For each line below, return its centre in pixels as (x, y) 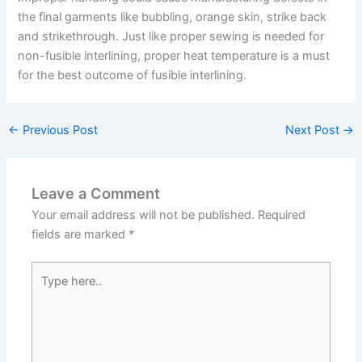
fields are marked (80, 235)
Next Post (314, 130)
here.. (46, 290)
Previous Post (58, 130)
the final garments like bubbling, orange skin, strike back (173, 17)
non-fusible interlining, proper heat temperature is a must (174, 56)
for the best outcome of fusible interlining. (133, 76)
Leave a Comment (96, 194)
